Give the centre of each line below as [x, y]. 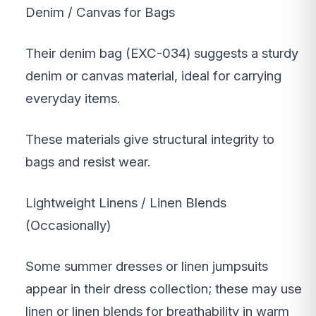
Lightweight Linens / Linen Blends [126, 203]
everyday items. [73, 99]
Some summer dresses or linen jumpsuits [147, 267]
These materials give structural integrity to [150, 140]
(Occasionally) [68, 226]
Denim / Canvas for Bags [100, 13]
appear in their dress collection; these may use [164, 289]
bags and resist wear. [88, 162]
